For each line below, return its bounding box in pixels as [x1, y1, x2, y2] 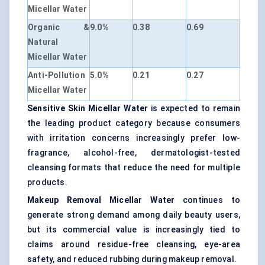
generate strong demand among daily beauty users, [27, 210, 240, 220]
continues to [174, 195, 240, 205]
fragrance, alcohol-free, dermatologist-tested [27, 148, 240, 158]
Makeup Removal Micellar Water [27, 195, 175, 205]
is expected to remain [148, 104, 240, 114]
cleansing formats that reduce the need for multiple [27, 163, 240, 173]
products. [27, 177, 67, 188]
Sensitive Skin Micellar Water [27, 104, 148, 114]
